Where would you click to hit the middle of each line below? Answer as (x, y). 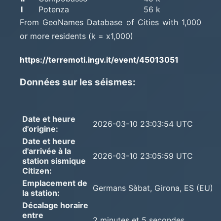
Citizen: (37, 170)
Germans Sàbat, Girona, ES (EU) (153, 188)
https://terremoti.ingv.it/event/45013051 (99, 59)
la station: (41, 193)
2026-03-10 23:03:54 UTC (143, 124)
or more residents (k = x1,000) (76, 36)
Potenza (54, 9)
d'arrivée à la (47, 151)
